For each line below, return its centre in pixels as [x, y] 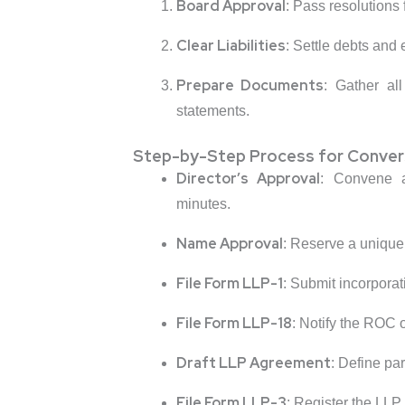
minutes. [203, 204]
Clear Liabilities [231, 46]
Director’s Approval [248, 179]
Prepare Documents [250, 86]
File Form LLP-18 [234, 324]
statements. [212, 111]
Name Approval [229, 244]
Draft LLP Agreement [253, 363]
